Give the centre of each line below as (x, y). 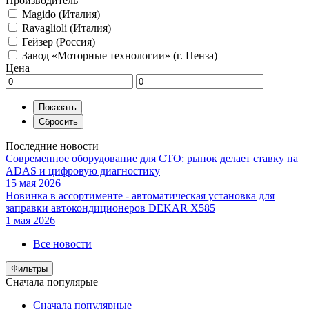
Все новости (62, 243)
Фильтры (29, 268)
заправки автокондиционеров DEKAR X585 (110, 208)
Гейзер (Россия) (59, 41)
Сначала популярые (52, 281)
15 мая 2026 (33, 183)
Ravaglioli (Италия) (67, 28)
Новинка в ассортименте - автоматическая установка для (140, 195)
